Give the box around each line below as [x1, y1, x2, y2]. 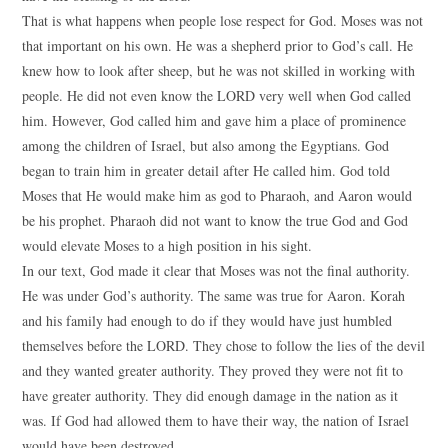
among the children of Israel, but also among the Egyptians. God [22, 136, 390, 155]
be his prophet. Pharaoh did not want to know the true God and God [22, 211, 409, 230]
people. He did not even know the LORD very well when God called [22, 86, 412, 105]
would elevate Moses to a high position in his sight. [22, 236, 313, 255]
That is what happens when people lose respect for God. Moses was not [22, 11, 424, 30]
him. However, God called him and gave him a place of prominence [22, 111, 407, 130]
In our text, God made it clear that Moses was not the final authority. [22, 261, 411, 280]
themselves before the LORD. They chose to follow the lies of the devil [22, 336, 426, 355]
